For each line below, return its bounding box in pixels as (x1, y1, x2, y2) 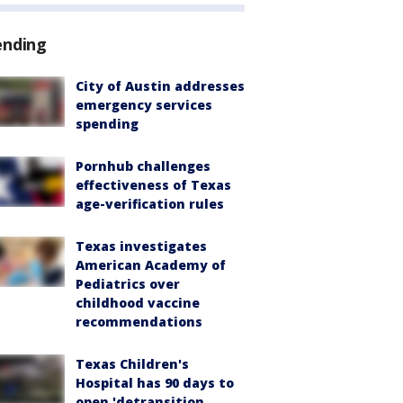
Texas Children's (76, 355, 189, 372)
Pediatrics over (76, 275, 180, 292)
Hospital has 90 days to (76, 374, 234, 391)
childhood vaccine (76, 294, 200, 311)
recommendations (76, 313, 202, 330)
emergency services (76, 96, 212, 113)
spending (76, 115, 139, 132)
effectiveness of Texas (76, 176, 231, 193)
